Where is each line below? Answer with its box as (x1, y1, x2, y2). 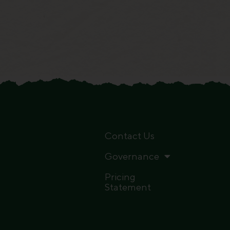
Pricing (104, 170, 136, 182)
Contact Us (104, 129, 155, 141)
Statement (104, 181, 151, 193)
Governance (104, 150, 159, 162)
